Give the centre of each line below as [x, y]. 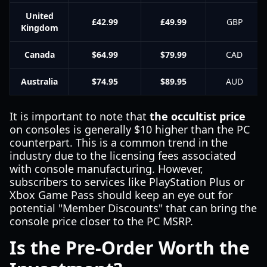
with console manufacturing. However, [106, 169]
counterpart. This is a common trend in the [119, 142]
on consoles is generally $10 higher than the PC [130, 129]
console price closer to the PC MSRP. [101, 221]
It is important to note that [80, 116]
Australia [39, 81]
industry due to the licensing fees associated [123, 156]
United [39, 16]
